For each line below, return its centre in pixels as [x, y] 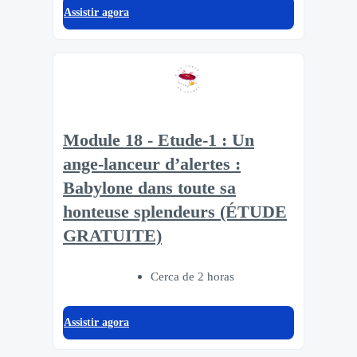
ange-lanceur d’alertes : [152, 165]
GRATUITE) [112, 236]
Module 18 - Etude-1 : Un [159, 141]
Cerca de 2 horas [192, 277]
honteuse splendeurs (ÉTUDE [175, 212]
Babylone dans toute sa [149, 188]
